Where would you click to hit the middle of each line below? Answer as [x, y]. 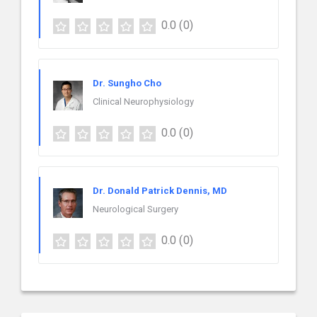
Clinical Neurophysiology [143, 102]
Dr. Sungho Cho [127, 83]
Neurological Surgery [136, 209]
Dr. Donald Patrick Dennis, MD [160, 191]
